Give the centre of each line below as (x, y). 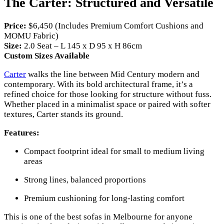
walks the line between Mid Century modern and (113, 74)
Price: (15, 26)
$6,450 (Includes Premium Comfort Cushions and (115, 26)
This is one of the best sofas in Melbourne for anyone (98, 217)
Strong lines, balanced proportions (85, 180)
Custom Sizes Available (47, 56)
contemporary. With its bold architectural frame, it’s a (98, 84)
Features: (22, 133)
